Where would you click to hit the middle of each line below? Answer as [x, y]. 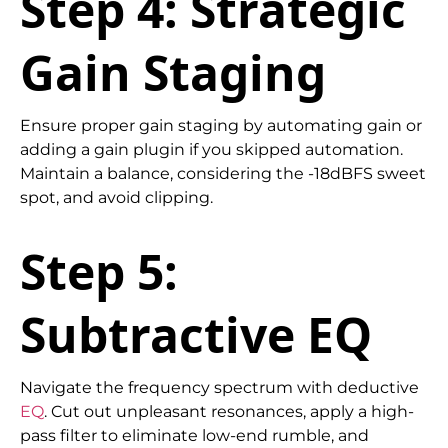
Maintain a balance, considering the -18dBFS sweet [223, 174]
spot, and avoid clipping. [116, 198]
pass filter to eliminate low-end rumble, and [194, 435]
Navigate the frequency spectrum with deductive [219, 387]
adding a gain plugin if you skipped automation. [211, 150]
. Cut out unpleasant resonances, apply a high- [229, 411]
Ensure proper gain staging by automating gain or [221, 126]
